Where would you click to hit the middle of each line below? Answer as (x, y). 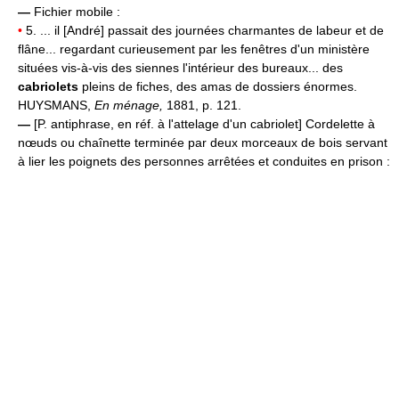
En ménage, (130, 106)
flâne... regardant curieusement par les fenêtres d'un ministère (194, 49)
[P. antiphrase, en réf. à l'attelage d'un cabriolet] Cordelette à (204, 124)
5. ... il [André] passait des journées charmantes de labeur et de (203, 31)
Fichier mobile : (77, 12)
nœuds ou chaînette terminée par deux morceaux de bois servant (203, 143)
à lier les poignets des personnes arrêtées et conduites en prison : (204, 162)
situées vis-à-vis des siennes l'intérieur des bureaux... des (180, 68)
